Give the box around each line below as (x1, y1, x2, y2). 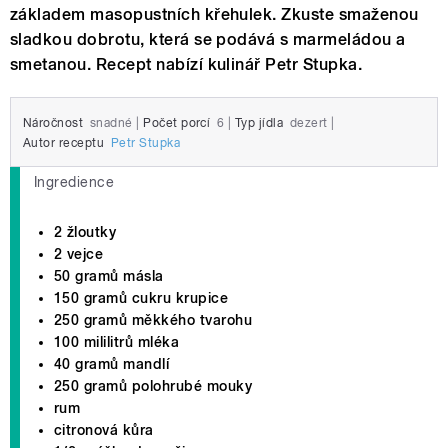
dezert (289, 116, 328, 131)
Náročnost (23, 116, 84, 131)
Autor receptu (23, 136, 105, 151)
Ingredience (34, 174, 115, 191)
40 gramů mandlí (54, 356, 170, 373)
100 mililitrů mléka (54, 334, 180, 351)
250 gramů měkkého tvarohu (54, 312, 252, 329)
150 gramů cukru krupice (54, 290, 229, 307)
